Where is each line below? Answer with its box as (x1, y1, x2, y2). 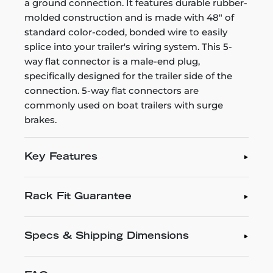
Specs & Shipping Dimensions (24, 232, 189, 241)
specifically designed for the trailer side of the (24, 70, 232, 82)
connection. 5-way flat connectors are (24, 85, 199, 96)
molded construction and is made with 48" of (24, 12, 234, 23)
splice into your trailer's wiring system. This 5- (24, 41, 232, 52)
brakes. (24, 114, 57, 126)
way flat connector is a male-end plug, (24, 55, 200, 67)
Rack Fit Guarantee (24, 192, 132, 202)
